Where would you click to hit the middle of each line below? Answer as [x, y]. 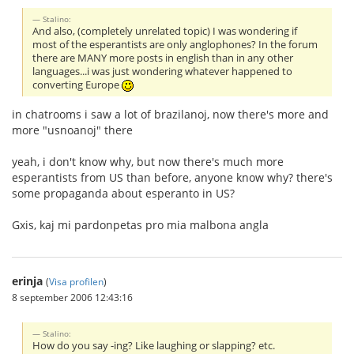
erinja [27, 281]
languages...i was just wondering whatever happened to [163, 71]
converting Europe [77, 85]
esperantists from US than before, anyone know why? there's [172, 177]
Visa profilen [76, 281]
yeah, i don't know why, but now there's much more [148, 161]
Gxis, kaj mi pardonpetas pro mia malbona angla [140, 224]
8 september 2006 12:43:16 [72, 297]
